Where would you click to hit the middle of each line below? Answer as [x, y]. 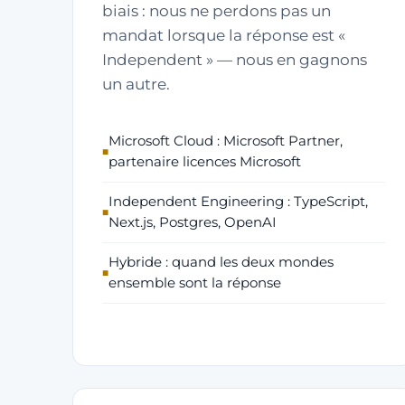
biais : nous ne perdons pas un [217, 11]
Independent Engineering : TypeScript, [238, 202]
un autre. [136, 84]
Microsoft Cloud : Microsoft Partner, [226, 141]
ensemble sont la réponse [195, 283]
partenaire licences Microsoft [205, 162]
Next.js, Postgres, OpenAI [193, 222]
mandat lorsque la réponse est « [224, 35]
